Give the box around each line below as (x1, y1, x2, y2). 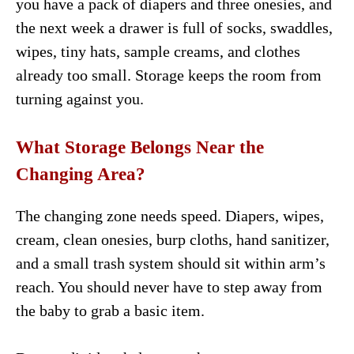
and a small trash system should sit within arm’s (16, 254, 326, 272)
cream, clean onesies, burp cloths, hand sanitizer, (16, 230, 330, 248)
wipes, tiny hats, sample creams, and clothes (16, 42, 300, 60)
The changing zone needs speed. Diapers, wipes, (16, 206, 324, 224)
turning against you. (16, 89, 144, 107)
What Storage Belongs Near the (16, 137, 264, 157)
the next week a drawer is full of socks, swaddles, (16, 18, 333, 36)
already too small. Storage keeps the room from (16, 66, 322, 84)
